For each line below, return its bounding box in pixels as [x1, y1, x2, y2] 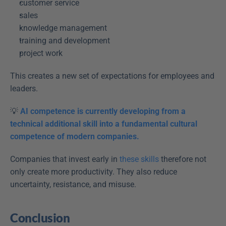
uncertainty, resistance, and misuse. [10, 180, 138, 190]
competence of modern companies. [10, 132, 139, 142]
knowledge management [19, 23, 111, 33]
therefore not [159, 154, 206, 164]
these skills [120, 154, 159, 164]
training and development [19, 36, 114, 46]
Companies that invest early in [10, 154, 120, 164]
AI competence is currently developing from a [20, 106, 186, 117]
